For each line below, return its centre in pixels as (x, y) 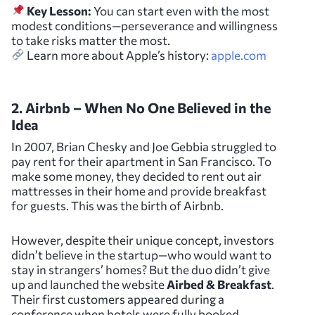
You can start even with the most (181, 11)
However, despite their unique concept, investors (143, 240)
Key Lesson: (59, 11)
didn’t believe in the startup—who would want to (141, 255)
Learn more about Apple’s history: (118, 55)
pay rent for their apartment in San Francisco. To (141, 162)
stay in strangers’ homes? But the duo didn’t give (141, 270)
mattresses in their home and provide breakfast (139, 191)
